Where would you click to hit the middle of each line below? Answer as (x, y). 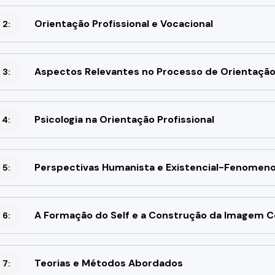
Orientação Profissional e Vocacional (123, 23)
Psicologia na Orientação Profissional (124, 119)
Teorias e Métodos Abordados (108, 263)
